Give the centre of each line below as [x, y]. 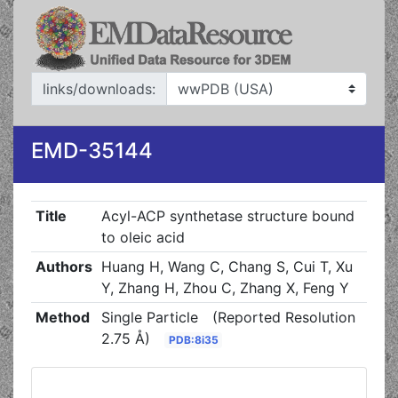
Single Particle [149, 317]
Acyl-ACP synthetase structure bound [227, 216]
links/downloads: [99, 89]
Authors [64, 267]
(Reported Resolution [283, 317]
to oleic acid [143, 237]
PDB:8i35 [193, 340]
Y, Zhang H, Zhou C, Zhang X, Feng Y [225, 288]
